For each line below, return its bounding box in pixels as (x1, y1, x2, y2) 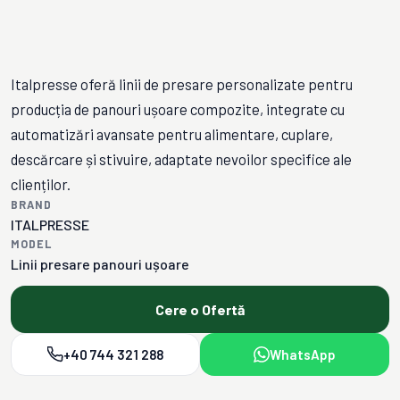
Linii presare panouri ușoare (11, 255, 189, 272)
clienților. (11, 175, 71, 193)
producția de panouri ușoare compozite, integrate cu (11, 100, 345, 118)
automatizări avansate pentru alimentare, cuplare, (11, 125, 333, 143)
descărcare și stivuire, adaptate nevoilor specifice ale (11, 150, 352, 168)
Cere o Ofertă (155, 301, 245, 318)
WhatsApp (270, 346, 336, 362)
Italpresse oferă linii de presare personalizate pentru (11, 75, 353, 93)
